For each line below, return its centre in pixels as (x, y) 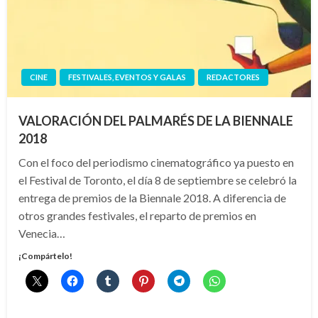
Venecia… (42, 234)
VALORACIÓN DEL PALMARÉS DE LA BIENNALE (156, 121)
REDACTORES (233, 77)
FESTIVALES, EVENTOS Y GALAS (127, 77)
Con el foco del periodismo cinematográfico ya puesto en (156, 163)
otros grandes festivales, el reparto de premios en (137, 216)
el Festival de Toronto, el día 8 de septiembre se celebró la (158, 180)
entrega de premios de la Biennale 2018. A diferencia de (152, 198)
